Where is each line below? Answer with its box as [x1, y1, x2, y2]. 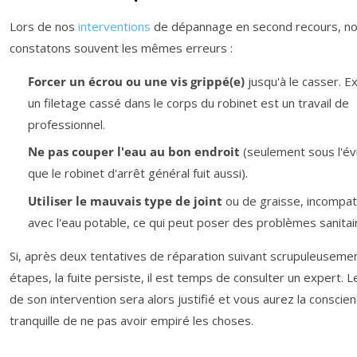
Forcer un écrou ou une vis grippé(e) [27, 73, 245, 89]
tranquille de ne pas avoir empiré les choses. [10, 312, 253, 328]
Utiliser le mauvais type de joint [27, 192, 222, 209]
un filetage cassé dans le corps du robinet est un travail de [27, 94, 349, 111]
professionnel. [27, 116, 105, 132]
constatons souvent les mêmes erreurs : [10, 39, 233, 56]
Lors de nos [10, 18, 78, 34]
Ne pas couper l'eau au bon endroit [27, 143, 240, 160]
